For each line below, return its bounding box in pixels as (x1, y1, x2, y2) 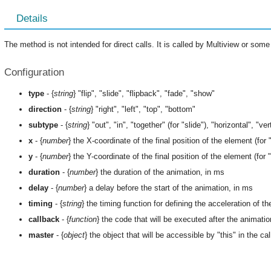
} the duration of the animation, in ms (96, 167, 224, 177)
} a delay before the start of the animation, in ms (84, 183, 253, 192)
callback (28, 214, 59, 224)
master (28, 230, 54, 240)
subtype (28, 120, 58, 129)
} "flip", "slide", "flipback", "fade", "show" (73, 88, 215, 98)
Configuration (4, 66, 64, 77)
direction (28, 104, 62, 114)
